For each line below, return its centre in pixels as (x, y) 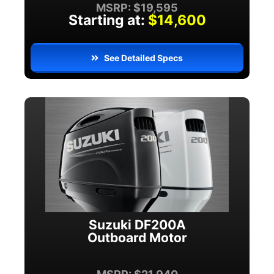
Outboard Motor (137, 237)
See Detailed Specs (144, 58)
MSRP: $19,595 (137, 8)
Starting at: (106, 20)
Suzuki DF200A (137, 224)
